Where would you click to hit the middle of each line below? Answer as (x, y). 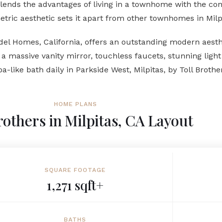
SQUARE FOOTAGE (75, 170)
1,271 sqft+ (75, 185)
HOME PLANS (75, 104)
